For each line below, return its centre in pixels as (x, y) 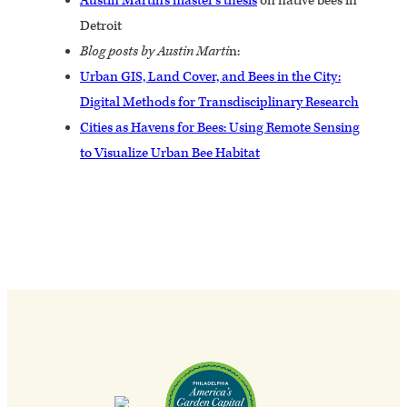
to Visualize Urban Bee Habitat (170, 153)
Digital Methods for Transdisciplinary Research (219, 102)
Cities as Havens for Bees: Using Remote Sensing (220, 127)
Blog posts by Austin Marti (154, 51)
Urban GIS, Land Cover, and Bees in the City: (210, 76)
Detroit (101, 25)
